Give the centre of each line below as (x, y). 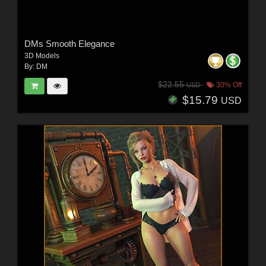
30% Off (228, 85)
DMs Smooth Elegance (69, 43)
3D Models (42, 56)
